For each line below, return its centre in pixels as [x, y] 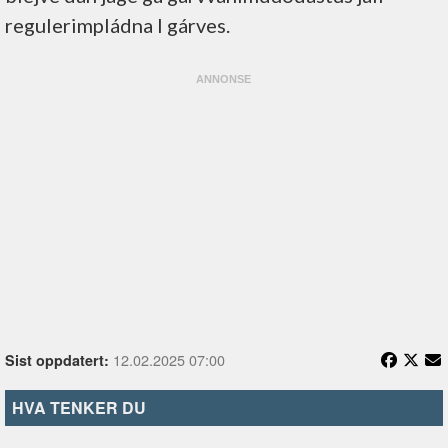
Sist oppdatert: [57, 359]
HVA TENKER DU [79, 407]
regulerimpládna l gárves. [117, 24]
